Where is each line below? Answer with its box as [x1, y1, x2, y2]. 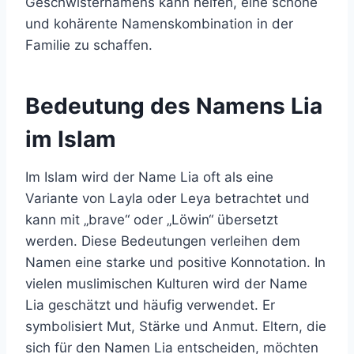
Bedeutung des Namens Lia [25, 92, 322, 119]
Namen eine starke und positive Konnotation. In [25, 254, 326, 270]
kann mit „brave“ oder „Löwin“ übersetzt [25, 212, 278, 228]
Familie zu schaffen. [25, 37, 153, 53]
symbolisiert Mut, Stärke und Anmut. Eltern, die [25, 318, 326, 334]
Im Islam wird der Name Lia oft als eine [25, 169, 273, 185]
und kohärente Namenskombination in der [25, 16, 293, 32]
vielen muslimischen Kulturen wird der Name [25, 276, 307, 292]
